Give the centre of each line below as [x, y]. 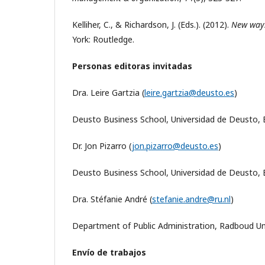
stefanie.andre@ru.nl [191, 199]
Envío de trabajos [109, 252]
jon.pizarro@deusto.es [175, 146]
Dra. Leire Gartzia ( [108, 92]
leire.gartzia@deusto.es [189, 92]
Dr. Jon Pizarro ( [102, 146]
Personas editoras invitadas [132, 66]
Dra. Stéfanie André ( [112, 199]
